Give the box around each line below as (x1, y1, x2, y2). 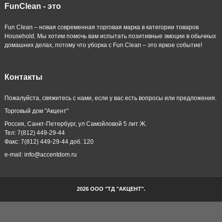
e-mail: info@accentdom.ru (4, 151, 77, 158)
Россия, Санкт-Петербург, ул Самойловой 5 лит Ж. (4, 120, 147, 127)
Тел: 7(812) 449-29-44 (4, 129, 65, 136)
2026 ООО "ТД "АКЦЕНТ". (77, 185, 145, 192)
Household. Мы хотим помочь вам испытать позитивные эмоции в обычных (4, 32, 216, 40)
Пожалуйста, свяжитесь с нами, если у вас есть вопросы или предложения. (4, 94, 217, 102)
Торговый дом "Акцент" (4, 107, 68, 114)
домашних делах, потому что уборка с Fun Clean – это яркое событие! (4, 41, 202, 49)
